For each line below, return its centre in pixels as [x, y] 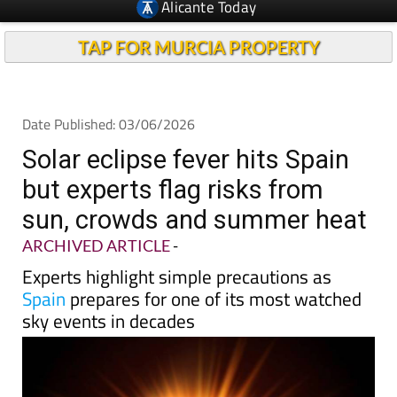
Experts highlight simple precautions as [177, 276]
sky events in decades [109, 321]
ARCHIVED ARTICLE [96, 245]
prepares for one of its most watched [214, 299]
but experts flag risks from [173, 190]
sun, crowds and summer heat [195, 220]
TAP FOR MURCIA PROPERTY [198, 47]
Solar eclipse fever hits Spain [186, 160]
